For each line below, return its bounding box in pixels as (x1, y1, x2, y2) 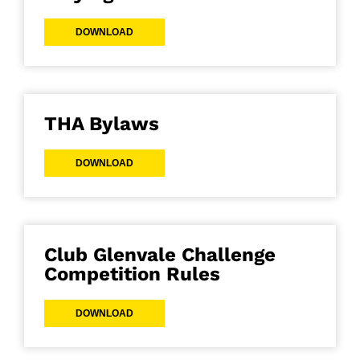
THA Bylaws (44, 112, 159, 136)
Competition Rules (44, 263, 220, 286)
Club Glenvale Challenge (44, 243, 276, 267)
